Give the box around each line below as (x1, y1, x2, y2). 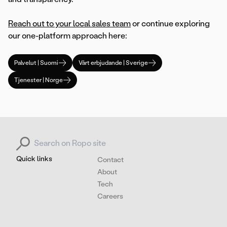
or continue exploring (131, 19, 210, 29)
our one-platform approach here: (8, 31, 127, 41)
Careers (97, 192, 123, 201)
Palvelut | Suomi (14, 59, 58, 67)
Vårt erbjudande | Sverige (79, 59, 148, 67)
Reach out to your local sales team (8, 19, 131, 29)
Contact (97, 156, 124, 165)
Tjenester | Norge (14, 77, 63, 84)
